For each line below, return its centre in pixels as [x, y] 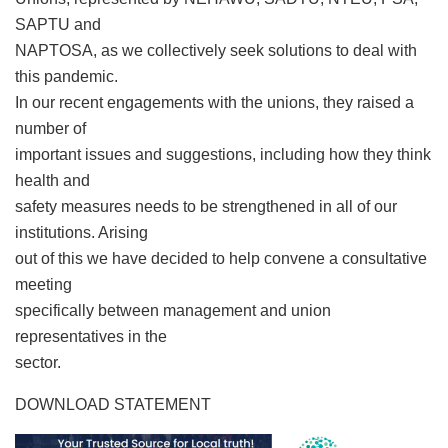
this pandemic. [66, 76]
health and [52, 180]
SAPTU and [58, 24]
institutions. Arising [81, 232]
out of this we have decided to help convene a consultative [221, 258]
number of [50, 128]
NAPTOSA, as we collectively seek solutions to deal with [216, 50]
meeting [43, 284]
